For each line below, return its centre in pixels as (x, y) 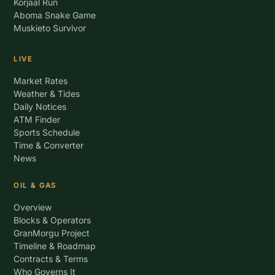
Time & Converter (49, 145)
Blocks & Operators (52, 220)
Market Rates (41, 81)
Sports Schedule (47, 132)
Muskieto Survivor (50, 28)
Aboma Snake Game (55, 15)
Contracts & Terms (51, 259)
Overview (33, 207)
